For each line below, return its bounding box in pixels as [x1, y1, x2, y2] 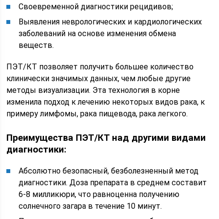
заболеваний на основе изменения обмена [19, 29, 176, 38]
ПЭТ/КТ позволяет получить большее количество [6, 62, 194, 71]
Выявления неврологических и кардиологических [19, 17, 202, 26]
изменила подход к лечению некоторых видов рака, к [6, 97, 205, 107]
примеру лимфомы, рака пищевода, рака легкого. [6, 109, 188, 118]
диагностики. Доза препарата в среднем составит [19, 178, 207, 187]
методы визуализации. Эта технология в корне [6, 86, 180, 95]
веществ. [19, 41, 54, 50]
